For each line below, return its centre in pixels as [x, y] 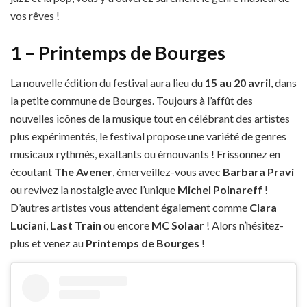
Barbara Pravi [258, 172]
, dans [284, 83]
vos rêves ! [35, 16]
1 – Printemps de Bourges [118, 52]
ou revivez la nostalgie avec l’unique [94, 190]
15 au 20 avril [238, 83]
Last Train [76, 225]
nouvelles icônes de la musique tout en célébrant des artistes [150, 119]
